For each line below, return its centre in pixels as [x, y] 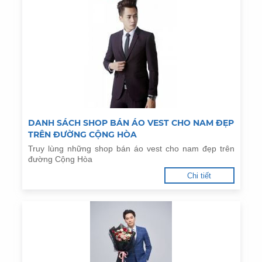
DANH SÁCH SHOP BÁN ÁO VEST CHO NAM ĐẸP [131, 123]
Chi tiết [199, 176]
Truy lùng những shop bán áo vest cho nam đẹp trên [131, 149]
